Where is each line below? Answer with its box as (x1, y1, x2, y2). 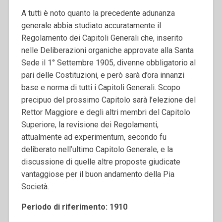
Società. (21, 182, 49, 191)
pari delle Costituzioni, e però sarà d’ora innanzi (21, 70, 184, 80)
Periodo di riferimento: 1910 (21, 202, 127, 212)
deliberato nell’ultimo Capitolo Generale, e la (21, 145, 173, 154)
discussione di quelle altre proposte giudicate (21, 157, 180, 166)
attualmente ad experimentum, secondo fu (21, 132, 166, 142)
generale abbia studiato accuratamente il (21, 21, 161, 30)
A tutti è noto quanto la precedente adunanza (21, 8, 175, 18)
